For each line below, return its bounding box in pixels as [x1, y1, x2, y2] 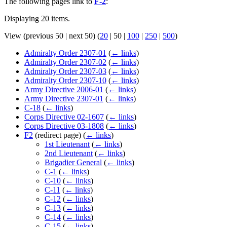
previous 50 [26, 31, 63, 41]
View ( [4, 31, 26, 41]
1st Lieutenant [45, 140, 90, 149]
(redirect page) [33, 131, 83, 140]
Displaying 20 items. [4, 14, 70, 23]
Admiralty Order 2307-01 [24, 49, 106, 58]
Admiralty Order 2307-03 [24, 67, 106, 76]
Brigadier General [45, 158, 102, 167]
